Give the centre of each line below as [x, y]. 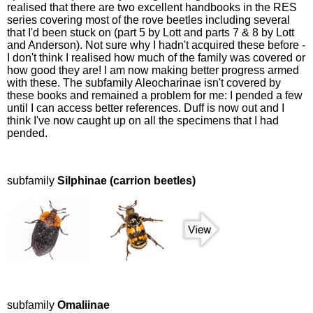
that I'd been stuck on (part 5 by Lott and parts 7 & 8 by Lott [151, 33]
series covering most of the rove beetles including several [148, 20]
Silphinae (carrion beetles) [126, 181]
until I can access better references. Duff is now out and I [146, 108]
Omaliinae [83, 305]
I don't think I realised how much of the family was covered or [156, 58]
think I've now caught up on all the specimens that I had [143, 121]
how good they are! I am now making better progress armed [153, 71]
